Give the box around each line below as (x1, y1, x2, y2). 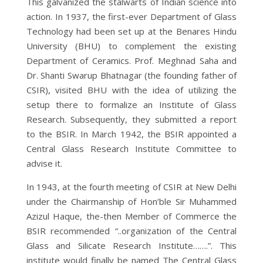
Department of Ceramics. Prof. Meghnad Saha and (26, 54, 237, 66)
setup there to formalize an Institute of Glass (26, 98, 237, 110)
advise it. (26, 157, 62, 169)
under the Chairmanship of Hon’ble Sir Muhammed (26, 195, 237, 207)
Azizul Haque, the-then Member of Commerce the (26, 210, 237, 222)
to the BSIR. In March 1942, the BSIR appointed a (26, 127, 237, 140)
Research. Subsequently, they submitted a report (26, 113, 237, 125)
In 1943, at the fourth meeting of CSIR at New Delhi (26, 180, 237, 193)
